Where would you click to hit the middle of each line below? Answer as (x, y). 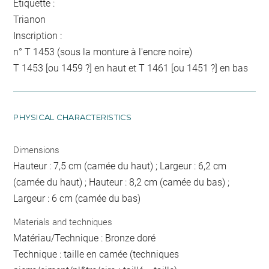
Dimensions (37, 150)
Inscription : (38, 35)
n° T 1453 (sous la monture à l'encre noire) (103, 52)
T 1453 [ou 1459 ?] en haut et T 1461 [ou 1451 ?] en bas (131, 68)
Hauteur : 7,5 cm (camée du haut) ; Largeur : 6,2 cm (120, 166)
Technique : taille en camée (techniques (96, 255)
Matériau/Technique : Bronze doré (85, 238)
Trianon (30, 19)
